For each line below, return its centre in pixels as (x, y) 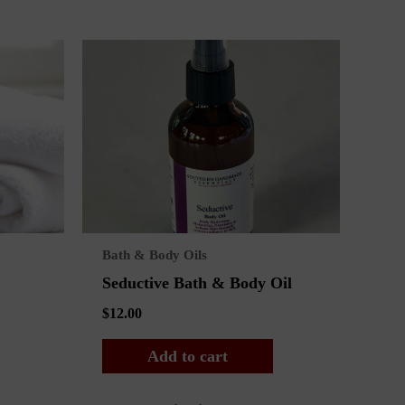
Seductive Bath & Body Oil (197, 283)
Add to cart (187, 357)
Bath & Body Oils (154, 255)
